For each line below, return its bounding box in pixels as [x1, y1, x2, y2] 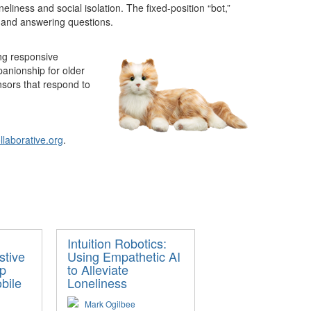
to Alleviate [67, 260, 128, 278]
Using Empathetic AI [67, 247, 180, 265]
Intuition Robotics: [67, 234, 167, 252]
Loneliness [67, 274, 127, 292]
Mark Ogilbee [85, 298, 135, 310]
